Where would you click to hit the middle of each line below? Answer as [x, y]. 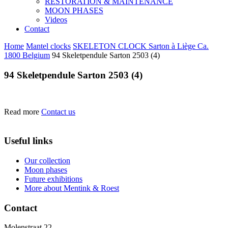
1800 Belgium [27, 55]
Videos [56, 20]
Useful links [28, 141]
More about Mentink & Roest [72, 188]
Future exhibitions [53, 179]
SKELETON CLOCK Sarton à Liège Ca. [141, 46]
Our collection [47, 160]
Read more [22, 112]
